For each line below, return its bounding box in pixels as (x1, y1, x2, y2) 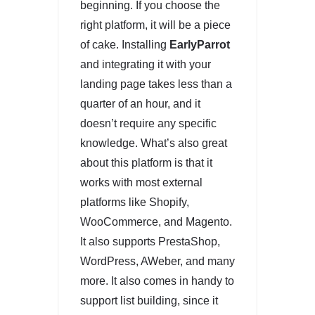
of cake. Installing (80, 38, 169, 51)
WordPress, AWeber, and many (80, 255, 235, 267)
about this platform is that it (80, 156, 212, 169)
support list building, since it (80, 294, 218, 307)
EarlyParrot (169, 38, 230, 51)
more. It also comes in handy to (80, 274, 234, 287)
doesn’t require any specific (80, 117, 217, 129)
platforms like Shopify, (80, 195, 189, 208)
